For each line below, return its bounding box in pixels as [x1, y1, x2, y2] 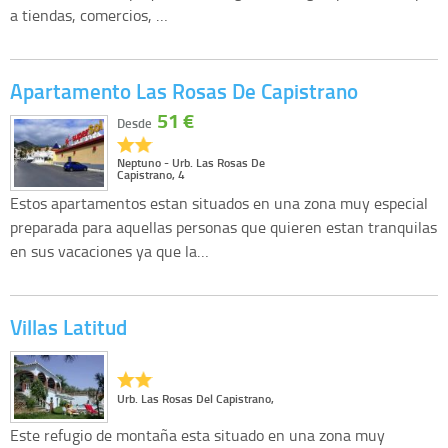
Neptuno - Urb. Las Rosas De [116, 154, 265, 172]
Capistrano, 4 [116, 166, 185, 184]
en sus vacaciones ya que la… [10, 239, 209, 262]
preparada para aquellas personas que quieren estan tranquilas [10, 215, 437, 238]
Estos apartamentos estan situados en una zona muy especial [10, 191, 428, 214]
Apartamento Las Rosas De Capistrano [10, 76, 358, 107]
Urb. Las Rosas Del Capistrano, [116, 389, 274, 407]
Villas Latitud [10, 311, 127, 342]
